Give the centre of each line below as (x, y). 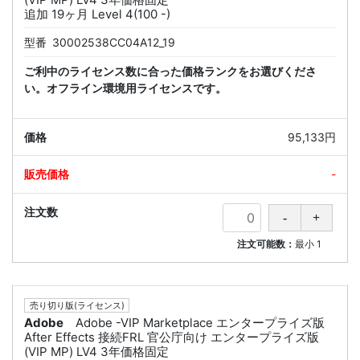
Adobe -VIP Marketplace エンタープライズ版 (200, 323)
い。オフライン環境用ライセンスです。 (125, 88)
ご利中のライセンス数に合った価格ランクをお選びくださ (170, 72)
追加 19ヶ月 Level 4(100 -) (97, 14)
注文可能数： (266, 244)
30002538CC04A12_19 (114, 43)
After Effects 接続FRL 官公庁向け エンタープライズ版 (172, 337)
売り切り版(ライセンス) (77, 306)
